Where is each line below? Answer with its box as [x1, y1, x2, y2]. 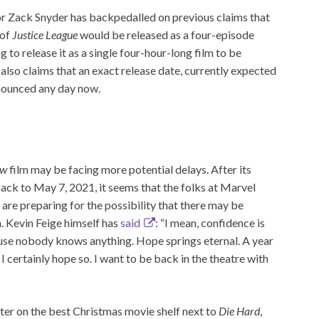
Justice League [12, 28, 78, 41]
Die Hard [219, 304, 260, 318]
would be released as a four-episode [78, 28, 254, 41]
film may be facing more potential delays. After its [6, 162, 251, 176]
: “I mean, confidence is [155, 216, 265, 229]
